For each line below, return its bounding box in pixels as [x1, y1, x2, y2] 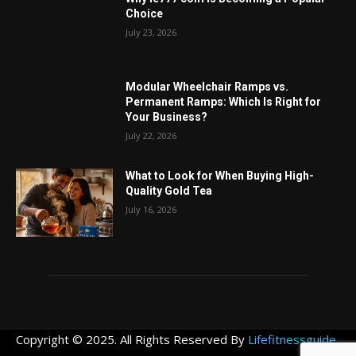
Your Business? [126, 110, 208, 124]
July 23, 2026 [126, 25, 177, 38]
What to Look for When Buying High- [126, 169, 315, 183]
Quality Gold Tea [126, 184, 213, 198]
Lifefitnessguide [248, 331, 336, 347]
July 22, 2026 [126, 130, 177, 142]
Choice [126, 6, 164, 20]
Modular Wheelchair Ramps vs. [126, 80, 289, 94]
